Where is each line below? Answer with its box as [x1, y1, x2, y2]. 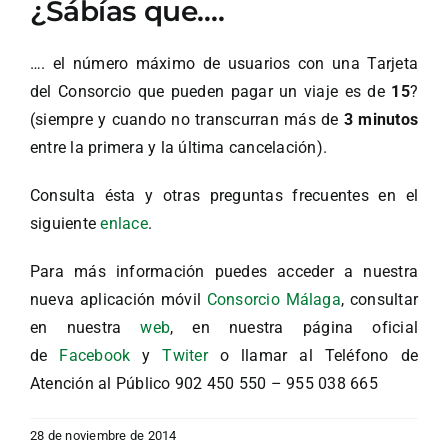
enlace [100, 214, 148, 234]
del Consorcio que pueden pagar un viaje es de [30, 82, 392, 102]
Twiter [162, 346, 208, 366]
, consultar [340, 290, 419, 310]
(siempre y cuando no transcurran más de [30, 110, 344, 130]
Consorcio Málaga [206, 290, 341, 310]
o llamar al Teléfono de [207, 346, 418, 366]
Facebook [59, 346, 131, 366]
